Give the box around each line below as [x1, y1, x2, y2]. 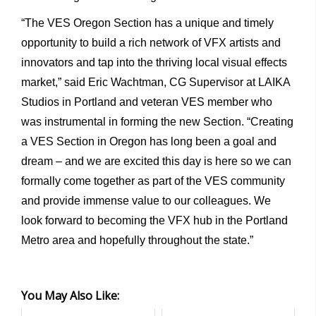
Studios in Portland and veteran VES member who [21, 95, 272, 108]
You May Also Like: [21, 287, 119, 303]
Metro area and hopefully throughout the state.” [21, 233, 253, 246]
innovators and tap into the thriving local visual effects [21, 56, 287, 68]
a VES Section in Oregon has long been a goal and [21, 135, 276, 147]
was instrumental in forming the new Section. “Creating [21, 115, 293, 128]
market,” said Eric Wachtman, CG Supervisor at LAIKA [21, 75, 290, 88]
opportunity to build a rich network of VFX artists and [21, 36, 281, 49]
